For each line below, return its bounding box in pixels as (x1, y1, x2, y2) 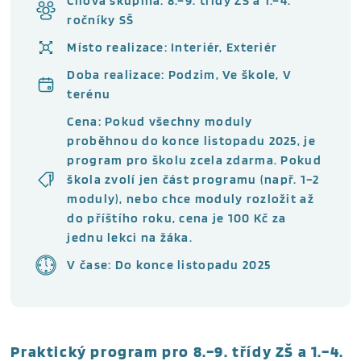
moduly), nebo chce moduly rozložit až (67, 190, 314, 206)
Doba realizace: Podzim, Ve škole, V (67, 66, 293, 82)
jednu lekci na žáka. (67, 229, 193, 245)
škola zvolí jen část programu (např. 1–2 (67, 171, 320, 187)
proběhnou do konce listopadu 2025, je (67, 132, 316, 148)
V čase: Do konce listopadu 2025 (67, 256, 272, 272)
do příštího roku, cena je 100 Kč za (67, 210, 287, 226)
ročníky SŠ (67, 11, 135, 27)
